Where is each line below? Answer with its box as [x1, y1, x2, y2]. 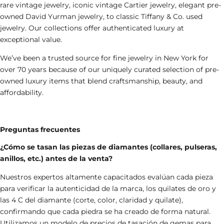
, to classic [103, 11, 141, 21]
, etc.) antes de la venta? [23, 153, 112, 163]
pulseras [184, 142, 215, 151]
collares [152, 142, 180, 151]
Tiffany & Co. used [141, 11, 202, 21]
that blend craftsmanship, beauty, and [69, 76, 202, 85]
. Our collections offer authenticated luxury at [25, 23, 184, 32]
